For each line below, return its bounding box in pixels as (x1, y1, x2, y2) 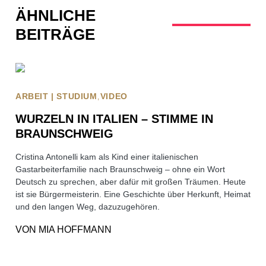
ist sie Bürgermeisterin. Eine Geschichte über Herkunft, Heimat (15, 189, 251, 199)
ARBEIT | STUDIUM (15, 92, 97, 101)
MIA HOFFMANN (39, 224, 112, 235)
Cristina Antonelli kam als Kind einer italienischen (15, 152, 198, 161)
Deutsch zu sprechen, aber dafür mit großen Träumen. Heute (15, 177, 246, 186)
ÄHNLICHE (15, 7, 96, 24)
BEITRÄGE (15, 26, 95, 43)
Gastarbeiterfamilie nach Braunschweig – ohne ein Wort (15, 164, 225, 174)
